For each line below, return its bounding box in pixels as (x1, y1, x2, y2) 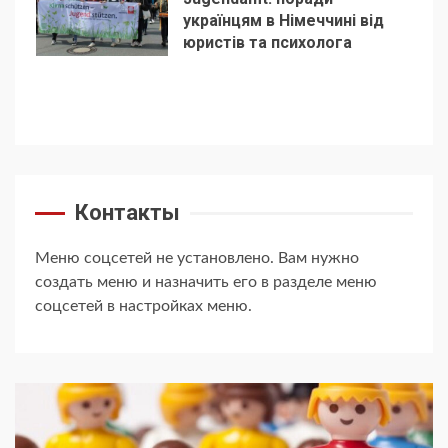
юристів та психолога (182, 32, 352, 52)
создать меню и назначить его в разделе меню (35, 274, 377, 291)
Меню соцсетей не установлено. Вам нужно (35, 250, 359, 267)
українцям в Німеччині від (182, 10, 384, 30)
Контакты (75, 200, 180, 226)
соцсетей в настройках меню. (35, 298, 252, 315)
